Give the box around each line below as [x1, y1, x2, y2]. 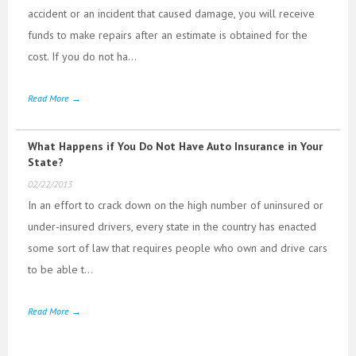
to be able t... [28, 261, 93, 277]
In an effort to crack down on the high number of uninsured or [28, 197, 323, 212]
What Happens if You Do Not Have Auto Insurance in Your [28, 138, 323, 153]
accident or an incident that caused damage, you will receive [28, 6, 315, 21]
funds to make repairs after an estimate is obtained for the [28, 27, 308, 42]
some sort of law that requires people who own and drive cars [28, 240, 327, 255]
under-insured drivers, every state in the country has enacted [28, 219, 316, 234]
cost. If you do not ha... [28, 48, 137, 64]
